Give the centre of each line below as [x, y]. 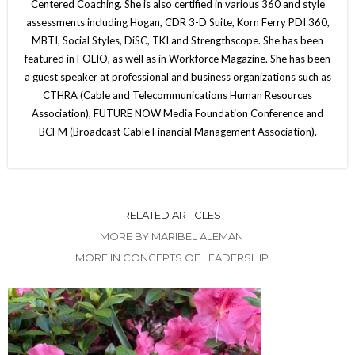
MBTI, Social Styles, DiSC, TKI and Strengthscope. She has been [177, 40]
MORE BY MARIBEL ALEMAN [172, 236]
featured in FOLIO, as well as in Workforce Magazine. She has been [177, 58]
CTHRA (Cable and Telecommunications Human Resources [177, 95]
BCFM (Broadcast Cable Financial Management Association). [177, 131]
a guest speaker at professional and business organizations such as [177, 76]
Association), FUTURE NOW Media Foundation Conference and [177, 113]
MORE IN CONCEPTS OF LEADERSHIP [172, 257]
